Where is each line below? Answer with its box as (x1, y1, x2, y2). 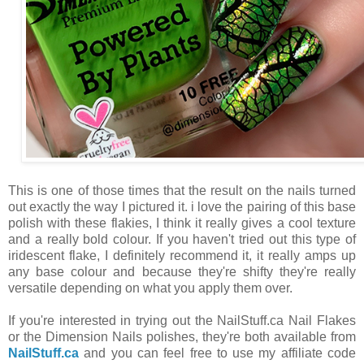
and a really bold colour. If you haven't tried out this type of (8, 232, 356, 247)
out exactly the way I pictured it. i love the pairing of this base (8, 200, 356, 214)
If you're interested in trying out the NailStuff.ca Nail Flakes (8, 314, 356, 328)
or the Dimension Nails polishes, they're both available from (8, 330, 356, 344)
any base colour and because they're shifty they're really (8, 265, 356, 279)
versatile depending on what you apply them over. (8, 281, 296, 296)
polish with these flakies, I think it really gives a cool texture (8, 216, 356, 231)
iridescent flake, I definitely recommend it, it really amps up (8, 249, 356, 263)
